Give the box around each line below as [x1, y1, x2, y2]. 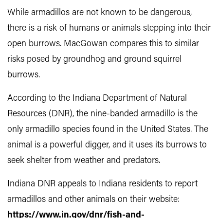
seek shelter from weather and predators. [7, 156, 160, 165]
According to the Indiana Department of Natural [7, 94, 187, 103]
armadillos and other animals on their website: [7, 195, 180, 204]
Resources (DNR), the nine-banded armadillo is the [7, 109, 198, 119]
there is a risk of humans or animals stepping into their [7, 24, 211, 33]
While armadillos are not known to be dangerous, [7, 8, 192, 18]
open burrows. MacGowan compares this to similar [7, 39, 199, 49]
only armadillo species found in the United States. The [7, 125, 208, 134]
